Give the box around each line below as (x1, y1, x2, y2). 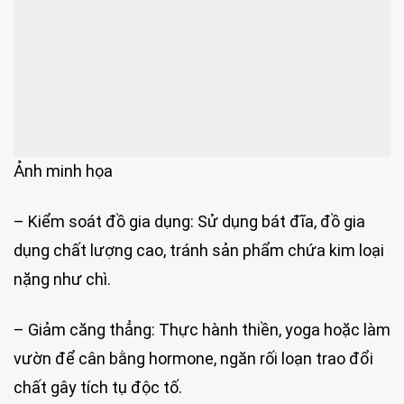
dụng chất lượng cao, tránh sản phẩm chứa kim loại (14, 241, 384, 261)
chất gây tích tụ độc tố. (14, 377, 182, 397)
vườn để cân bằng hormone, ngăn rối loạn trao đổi (14, 348, 373, 368)
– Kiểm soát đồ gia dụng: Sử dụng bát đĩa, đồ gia (14, 212, 365, 232)
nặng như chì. (14, 270, 111, 289)
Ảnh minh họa (14, 161, 113, 180)
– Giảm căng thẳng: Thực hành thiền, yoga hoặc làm (14, 319, 390, 339)
